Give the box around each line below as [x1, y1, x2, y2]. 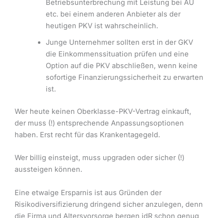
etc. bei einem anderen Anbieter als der [45, 10, 181, 19]
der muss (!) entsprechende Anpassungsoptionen [15, 118, 184, 127]
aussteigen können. [15, 165, 82, 174]
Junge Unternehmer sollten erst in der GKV [45, 38, 193, 47]
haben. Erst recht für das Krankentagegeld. [15, 130, 160, 139]
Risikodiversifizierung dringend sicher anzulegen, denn [15, 200, 203, 209]
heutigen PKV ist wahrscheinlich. [45, 21, 158, 31]
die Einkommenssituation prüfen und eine [45, 50, 189, 59]
